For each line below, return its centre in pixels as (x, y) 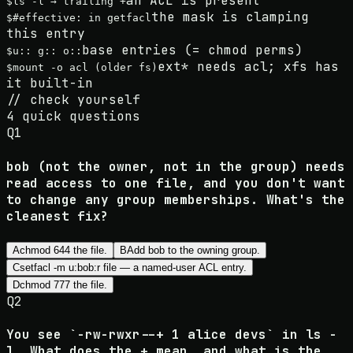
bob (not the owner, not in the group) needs (176, 166)
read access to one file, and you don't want (176, 183)
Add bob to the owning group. (193, 250)
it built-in (50, 84)
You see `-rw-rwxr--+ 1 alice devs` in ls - (172, 335)
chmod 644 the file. (63, 250)
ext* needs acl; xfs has (248, 67)
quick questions (77, 117)
